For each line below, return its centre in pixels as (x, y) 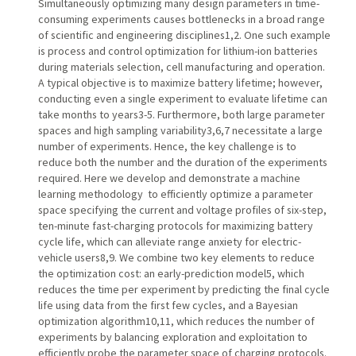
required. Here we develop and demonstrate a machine (169, 178)
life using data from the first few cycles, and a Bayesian (168, 305)
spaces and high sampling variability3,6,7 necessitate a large (180, 130)
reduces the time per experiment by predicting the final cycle (184, 289)
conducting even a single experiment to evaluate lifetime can (182, 98)
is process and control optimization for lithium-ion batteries (178, 50)
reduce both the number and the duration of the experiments (182, 162)
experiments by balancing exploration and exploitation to (172, 337)
